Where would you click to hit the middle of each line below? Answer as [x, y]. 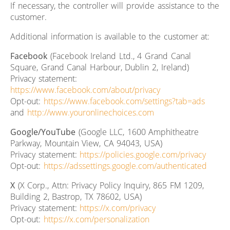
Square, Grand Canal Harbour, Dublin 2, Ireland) [100, 67]
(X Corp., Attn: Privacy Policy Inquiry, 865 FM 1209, [110, 185]
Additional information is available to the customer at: [110, 36]
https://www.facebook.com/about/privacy [85, 90]
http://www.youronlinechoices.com [90, 112]
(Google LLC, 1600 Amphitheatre [137, 132]
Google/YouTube [43, 132]
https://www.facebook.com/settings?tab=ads [124, 101]
